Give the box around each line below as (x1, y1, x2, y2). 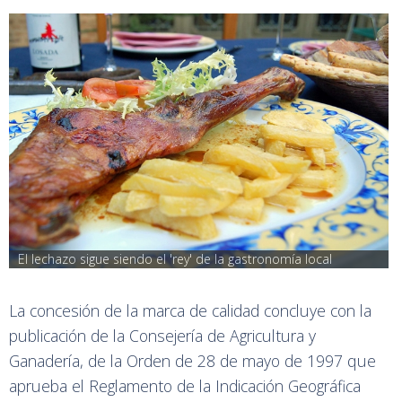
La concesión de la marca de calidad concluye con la (9, 299, 371, 321)
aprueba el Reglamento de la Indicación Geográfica (9, 374, 361, 397)
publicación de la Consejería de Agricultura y (9, 324, 316, 346)
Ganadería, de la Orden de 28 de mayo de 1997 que (9, 349, 376, 371)
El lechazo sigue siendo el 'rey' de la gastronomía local (18, 249, 333, 267)
